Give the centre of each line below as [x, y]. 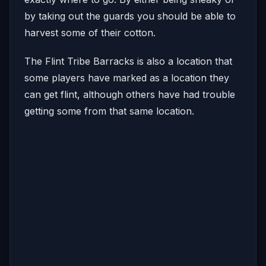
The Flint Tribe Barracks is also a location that [128, 61]
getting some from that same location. [109, 111]
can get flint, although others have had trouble [130, 94]
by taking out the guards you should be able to [130, 16]
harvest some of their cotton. [90, 32]
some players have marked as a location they [127, 77]
